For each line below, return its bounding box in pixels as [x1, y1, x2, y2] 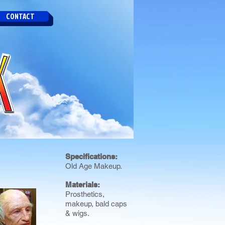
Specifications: [65, 152, 118, 161]
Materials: [65, 180, 102, 189]
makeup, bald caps [65, 199, 127, 208]
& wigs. [65, 209, 89, 217]
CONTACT [6, 11, 35, 22]
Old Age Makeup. [65, 162, 122, 170]
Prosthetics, [65, 190, 104, 198]
